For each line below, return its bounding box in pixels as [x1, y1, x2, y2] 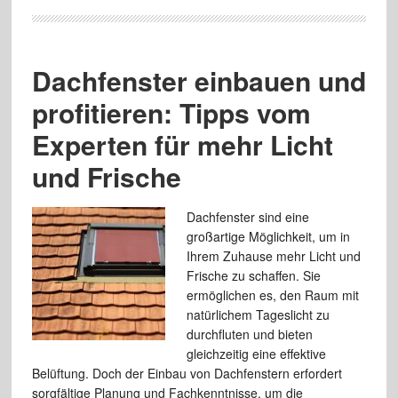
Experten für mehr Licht [31, 125, 333, 163]
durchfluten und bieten [186, 325, 313, 343]
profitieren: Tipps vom [31, 93, 311, 131]
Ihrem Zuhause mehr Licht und [186, 247, 361, 265]
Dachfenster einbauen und [31, 61, 366, 99]
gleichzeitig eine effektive [186, 345, 326, 362]
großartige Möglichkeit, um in [186, 227, 350, 245]
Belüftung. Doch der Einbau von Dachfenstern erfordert [31, 364, 342, 382]
